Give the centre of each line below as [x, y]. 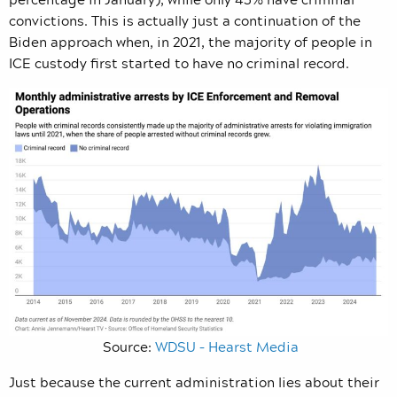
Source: [128, 347]
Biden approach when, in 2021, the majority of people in [191, 41]
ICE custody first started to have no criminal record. [179, 62]
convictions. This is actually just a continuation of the [185, 20]
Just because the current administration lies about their [194, 382]
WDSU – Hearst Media [226, 347]
